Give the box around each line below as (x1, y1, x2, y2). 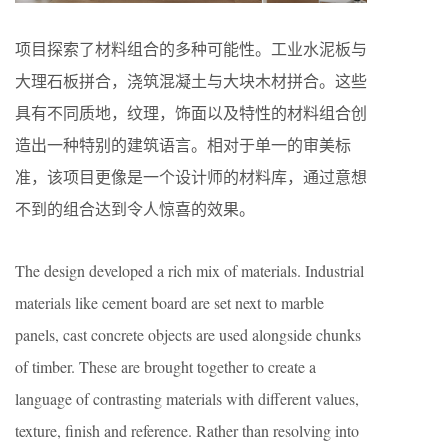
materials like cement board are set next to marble (15, 291, 324, 313)
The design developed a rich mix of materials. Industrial (15, 259, 364, 281)
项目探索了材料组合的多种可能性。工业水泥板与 (15, 37, 367, 59)
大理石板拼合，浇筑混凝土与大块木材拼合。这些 (15, 69, 367, 91)
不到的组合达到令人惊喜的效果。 (15, 197, 255, 219)
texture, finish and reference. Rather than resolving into (15, 419, 359, 441)
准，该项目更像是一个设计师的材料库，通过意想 (15, 165, 367, 187)
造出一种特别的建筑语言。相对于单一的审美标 (15, 133, 351, 155)
